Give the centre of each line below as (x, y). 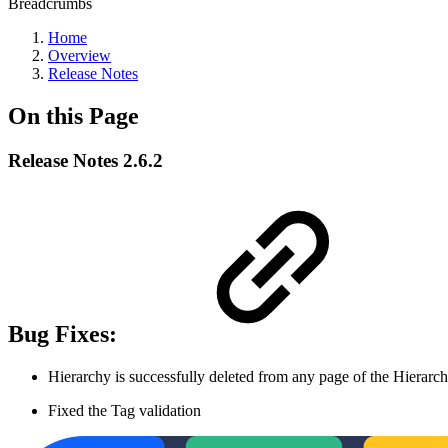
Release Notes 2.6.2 (85, 160)
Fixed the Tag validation (124, 410)
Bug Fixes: (65, 333)
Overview (79, 55)
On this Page (73, 115)
